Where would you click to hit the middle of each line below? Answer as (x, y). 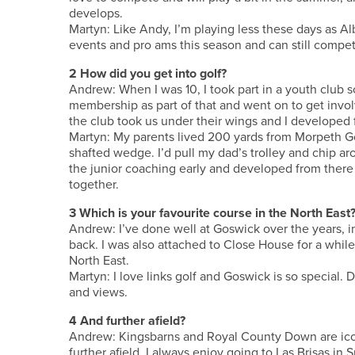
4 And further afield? (127, 321)
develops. (96, 13)
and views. (98, 292)
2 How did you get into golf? (148, 73)
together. (94, 184)
